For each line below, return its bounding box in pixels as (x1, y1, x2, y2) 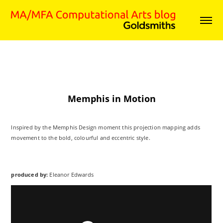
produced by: (11, 171, 48, 178)
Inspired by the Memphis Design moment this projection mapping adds (11, 123, 200, 131)
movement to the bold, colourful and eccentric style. (11, 134, 150, 141)
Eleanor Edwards (48, 171, 94, 178)
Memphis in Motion (67, 93, 156, 105)
